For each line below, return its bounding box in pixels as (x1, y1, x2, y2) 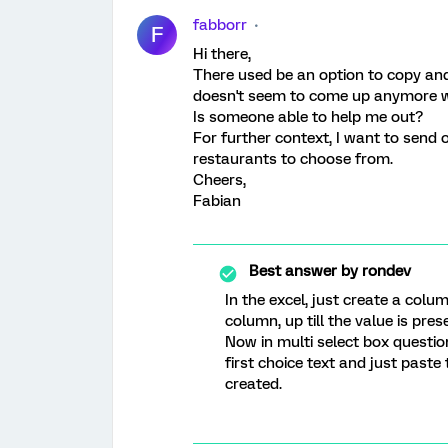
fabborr (193, 16, 247, 34)
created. (225, 375, 282, 393)
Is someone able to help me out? (193, 108, 423, 126)
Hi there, (193, 45, 251, 63)
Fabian (193, 192, 241, 210)
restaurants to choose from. (193, 150, 393, 168)
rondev (358, 262, 411, 280)
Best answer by (249, 262, 358, 280)
